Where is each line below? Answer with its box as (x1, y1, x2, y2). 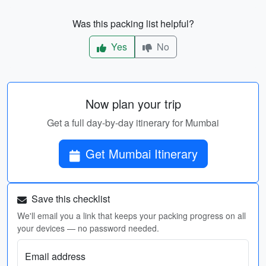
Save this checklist (29, 192, 110, 205)
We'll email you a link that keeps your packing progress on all (17, 210, 246, 221)
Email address (25, 249, 85, 263)
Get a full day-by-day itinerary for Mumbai (47, 116, 219, 129)
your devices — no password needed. (17, 222, 159, 234)
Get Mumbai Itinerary (85, 145, 198, 162)
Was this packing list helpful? (72, 17, 194, 30)
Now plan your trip (85, 95, 181, 112)
